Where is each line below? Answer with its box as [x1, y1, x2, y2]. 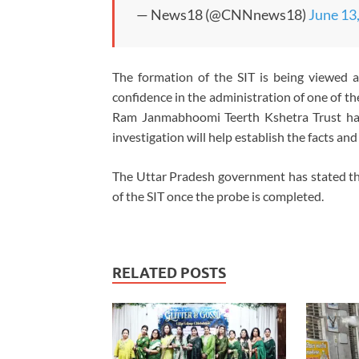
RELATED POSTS [112, 264, 226, 282]
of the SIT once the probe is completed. [112, 188, 324, 204]
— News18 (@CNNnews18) [136, 6, 309, 24]
